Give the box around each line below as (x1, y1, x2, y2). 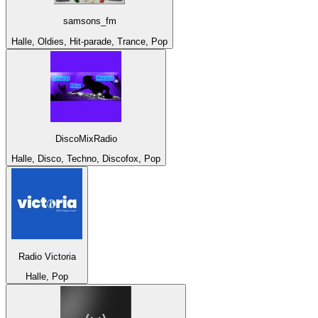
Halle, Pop (26, 270, 68, 282)
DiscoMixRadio (55, 133, 117, 144)
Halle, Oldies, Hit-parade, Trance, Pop (11, 35, 168, 47)
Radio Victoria (18, 251, 76, 262)
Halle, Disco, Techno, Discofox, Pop (11, 153, 160, 165)
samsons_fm (62, 16, 116, 27)
